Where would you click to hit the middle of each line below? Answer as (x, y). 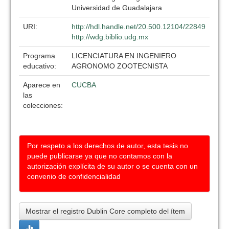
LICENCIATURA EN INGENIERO (124, 56)
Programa (39, 56)
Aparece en (42, 85)
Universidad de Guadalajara (117, 8)
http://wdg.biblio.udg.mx (110, 37)
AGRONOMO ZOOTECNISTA (120, 66)
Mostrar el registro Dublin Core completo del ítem (106, 211)
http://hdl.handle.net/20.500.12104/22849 (139, 27)
